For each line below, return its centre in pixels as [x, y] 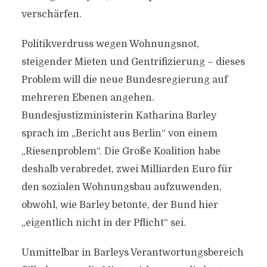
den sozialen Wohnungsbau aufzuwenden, [121, 187]
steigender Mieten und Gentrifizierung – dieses [133, 62]
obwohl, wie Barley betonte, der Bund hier [119, 205]
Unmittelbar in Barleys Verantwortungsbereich [132, 253]
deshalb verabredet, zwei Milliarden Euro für [127, 169]
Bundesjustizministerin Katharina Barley [119, 116]
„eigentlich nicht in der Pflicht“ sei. [103, 223]
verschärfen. [51, 14]
